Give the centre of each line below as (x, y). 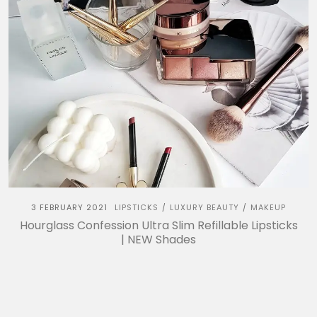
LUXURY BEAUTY (204, 207)
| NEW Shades (158, 239)
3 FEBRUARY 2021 (69, 207)
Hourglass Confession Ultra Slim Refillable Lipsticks (158, 225)
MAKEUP (268, 207)
